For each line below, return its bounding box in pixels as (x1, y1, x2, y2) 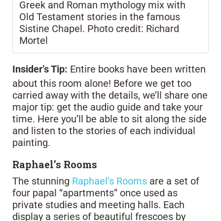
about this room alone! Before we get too (12, 77, 191, 89)
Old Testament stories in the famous (19, 10, 180, 23)
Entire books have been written (68, 63, 206, 75)
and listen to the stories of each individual (12, 124, 195, 137)
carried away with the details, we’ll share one (12, 89, 208, 101)
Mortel (19, 34, 48, 46)
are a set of (147, 175, 199, 187)
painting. (12, 136, 50, 148)
